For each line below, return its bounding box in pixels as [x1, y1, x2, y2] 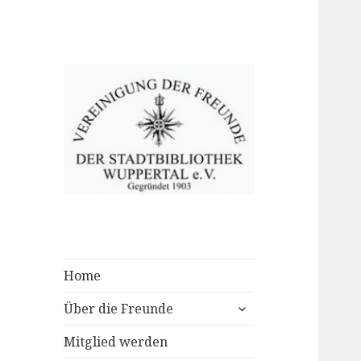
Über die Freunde [64, 299, 174, 317]
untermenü [228, 294, 302, 313]
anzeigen [228, 312, 288, 330]
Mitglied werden [64, 332, 168, 351]
